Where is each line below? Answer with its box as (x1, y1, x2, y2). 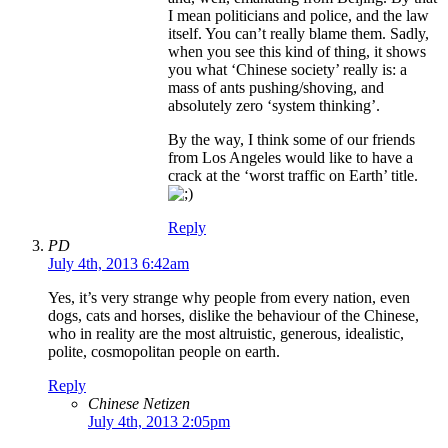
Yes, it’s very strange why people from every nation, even (48, 289, 410, 307)
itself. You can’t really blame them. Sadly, (168, 25, 429, 43)
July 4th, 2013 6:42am (48, 255, 189, 273)
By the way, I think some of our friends (168, 131, 415, 149)
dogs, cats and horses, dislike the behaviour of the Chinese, (48, 307, 419, 325)
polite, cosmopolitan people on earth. (48, 343, 280, 361)
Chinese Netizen (88, 395, 190, 413)
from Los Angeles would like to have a (168, 149, 413, 167)
